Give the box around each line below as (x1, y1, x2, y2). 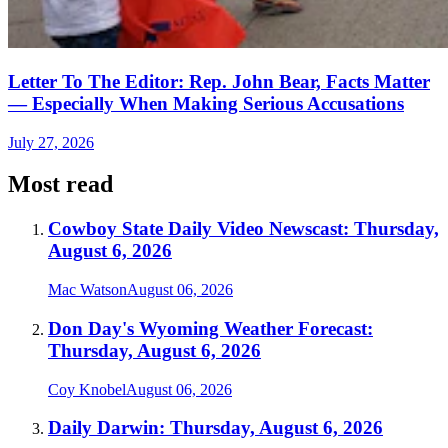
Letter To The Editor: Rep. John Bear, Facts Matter (8, 70, 430, 92)
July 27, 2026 (8, 133, 94, 151)
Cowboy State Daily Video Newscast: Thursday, (48, 218, 439, 240)
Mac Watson (48, 281, 127, 299)
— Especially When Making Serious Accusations (8, 92, 404, 114)
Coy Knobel (48, 380, 126, 398)
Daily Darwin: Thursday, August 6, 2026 (48, 417, 383, 439)
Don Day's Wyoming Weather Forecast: (48, 317, 373, 339)
